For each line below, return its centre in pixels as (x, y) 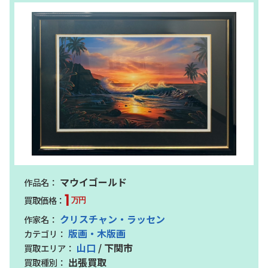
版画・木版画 (97, 233)
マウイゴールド (92, 182)
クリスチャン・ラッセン (112, 219)
